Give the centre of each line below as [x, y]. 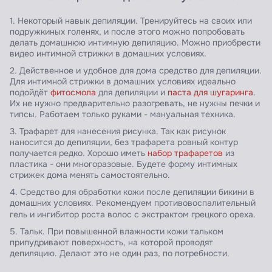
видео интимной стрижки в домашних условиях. [108, 54]
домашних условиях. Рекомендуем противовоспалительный [133, 203]
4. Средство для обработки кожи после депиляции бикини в [132, 192]
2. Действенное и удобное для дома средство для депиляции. [136, 71]
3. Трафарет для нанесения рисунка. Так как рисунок [118, 132]
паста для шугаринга [210, 93]
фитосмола [73, 93]
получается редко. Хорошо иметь [79, 154]
